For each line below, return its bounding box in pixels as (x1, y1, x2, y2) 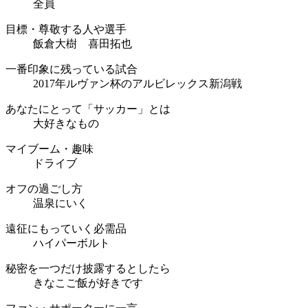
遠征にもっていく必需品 (5, 223, 126, 235)
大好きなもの (33, 118, 99, 130)
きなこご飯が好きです (33, 277, 143, 289)
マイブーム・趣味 (5, 143, 93, 155)
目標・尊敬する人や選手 (5, 23, 126, 36)
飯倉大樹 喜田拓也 (33, 38, 132, 50)
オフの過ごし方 (5, 183, 82, 195)
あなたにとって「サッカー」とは (5, 103, 170, 115)
